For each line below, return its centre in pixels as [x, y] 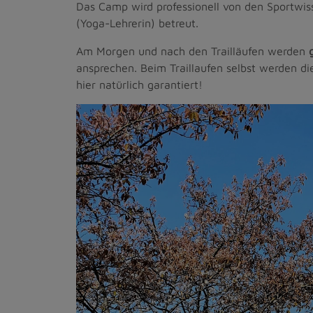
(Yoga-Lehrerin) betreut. [137, 23]
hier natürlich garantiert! [139, 84]
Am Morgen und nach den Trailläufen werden [192, 51]
